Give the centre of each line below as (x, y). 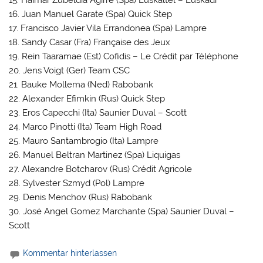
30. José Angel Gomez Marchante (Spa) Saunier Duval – (122, 212)
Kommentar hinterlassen (70, 253)
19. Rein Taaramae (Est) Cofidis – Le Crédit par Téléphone (124, 57)
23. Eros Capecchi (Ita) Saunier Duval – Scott (98, 113)
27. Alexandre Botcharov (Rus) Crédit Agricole (101, 169)
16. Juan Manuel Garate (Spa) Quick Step (91, 14)
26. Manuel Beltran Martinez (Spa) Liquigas (95, 155)
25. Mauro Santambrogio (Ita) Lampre (84, 141)
